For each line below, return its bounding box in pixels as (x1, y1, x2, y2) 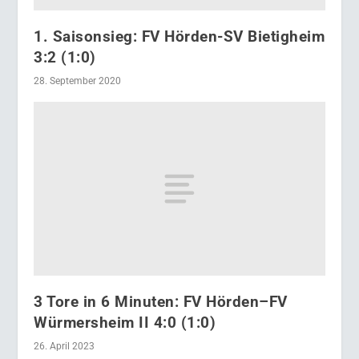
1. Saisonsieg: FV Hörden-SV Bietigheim (34, 26, 325, 46)
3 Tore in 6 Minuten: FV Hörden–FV (34, 292, 288, 312)
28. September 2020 (34, 75, 122, 87)
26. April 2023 (34, 341, 95, 353)
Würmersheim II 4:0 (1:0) (34, 313, 216, 333)
